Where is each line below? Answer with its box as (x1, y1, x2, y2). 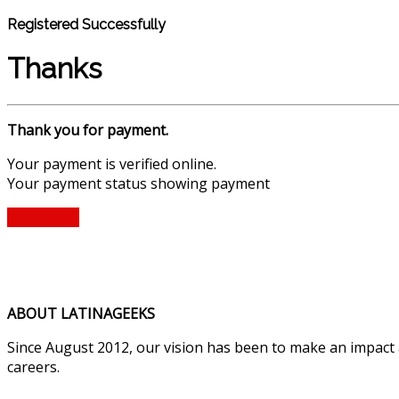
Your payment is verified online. (7, 153, 216, 174)
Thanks (7, 52, 102, 85)
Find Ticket (7, 207, 79, 227)
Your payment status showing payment (7, 173, 270, 193)
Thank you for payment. (7, 119, 168, 140)
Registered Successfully (7, 15, 166, 33)
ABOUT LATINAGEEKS (7, 303, 155, 323)
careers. (7, 356, 60, 377)
